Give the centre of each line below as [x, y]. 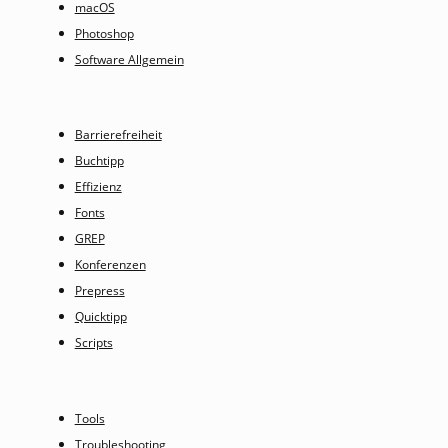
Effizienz [98, 187]
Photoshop [104, 33]
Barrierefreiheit [118, 135]
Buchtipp [99, 161]
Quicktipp [100, 317]
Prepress [99, 291]
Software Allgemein [129, 59]
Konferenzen [110, 265]
